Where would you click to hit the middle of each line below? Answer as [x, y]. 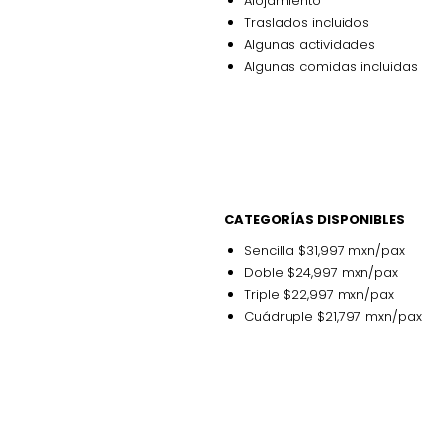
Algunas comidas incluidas [331, 66]
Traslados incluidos [307, 22]
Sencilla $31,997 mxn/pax [324, 251]
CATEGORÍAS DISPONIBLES [314, 220]
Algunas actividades [310, 44]
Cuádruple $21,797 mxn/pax [333, 316]
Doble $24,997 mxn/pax [321, 273]
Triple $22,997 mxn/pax [319, 294]
